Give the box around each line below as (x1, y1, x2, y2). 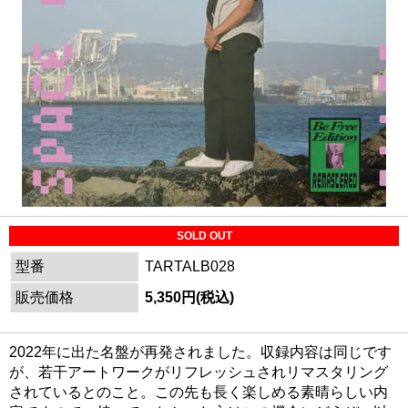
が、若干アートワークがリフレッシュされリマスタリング (9, 363, 388, 380)
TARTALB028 (145, 258, 235, 274)
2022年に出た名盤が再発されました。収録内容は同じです (9, 343, 392, 360)
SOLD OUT (176, 229, 232, 242)
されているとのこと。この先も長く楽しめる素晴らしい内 (9, 383, 388, 400)
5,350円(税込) (145, 289, 234, 305)
